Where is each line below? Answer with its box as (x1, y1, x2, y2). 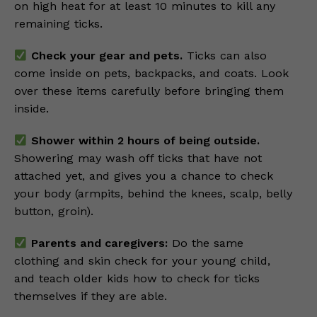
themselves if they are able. (14, 289, 167, 304)
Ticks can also (182, 49, 267, 63)
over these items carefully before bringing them (14, 84, 284, 98)
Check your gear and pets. (27, 49, 183, 63)
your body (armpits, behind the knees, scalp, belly (14, 187, 292, 201)
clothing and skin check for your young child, (14, 254, 270, 268)
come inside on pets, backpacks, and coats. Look (14, 67, 289, 81)
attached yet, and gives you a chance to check (14, 169, 273, 183)
